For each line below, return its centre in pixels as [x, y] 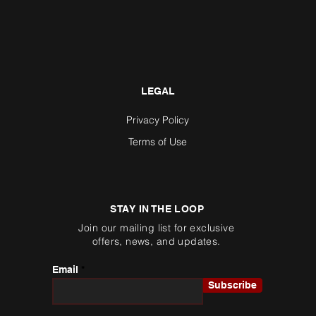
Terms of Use [158, 142]
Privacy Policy [158, 120]
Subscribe [233, 285]
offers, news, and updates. [156, 241]
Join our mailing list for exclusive [157, 228]
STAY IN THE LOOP [157, 209]
